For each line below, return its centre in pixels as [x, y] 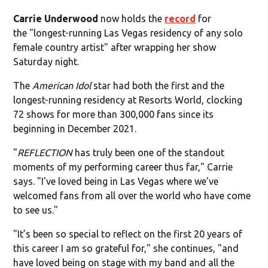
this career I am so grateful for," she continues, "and [126, 248]
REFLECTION [45, 152]
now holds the [132, 18]
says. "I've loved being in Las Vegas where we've [116, 181]
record [180, 18]
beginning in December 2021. [75, 128]
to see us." [36, 210]
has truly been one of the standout [149, 152]
